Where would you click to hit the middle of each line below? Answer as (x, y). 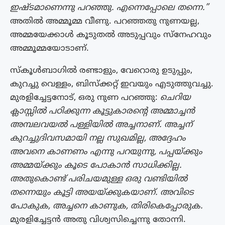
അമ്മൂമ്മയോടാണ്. (49, 48)
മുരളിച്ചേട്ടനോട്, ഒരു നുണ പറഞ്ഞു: (84, 98)
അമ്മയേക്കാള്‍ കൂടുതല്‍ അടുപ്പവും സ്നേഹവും (111, 35)
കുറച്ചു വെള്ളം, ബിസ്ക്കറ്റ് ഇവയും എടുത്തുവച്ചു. (112, 84)
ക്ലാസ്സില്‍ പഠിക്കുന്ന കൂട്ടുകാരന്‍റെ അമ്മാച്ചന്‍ (102, 111)
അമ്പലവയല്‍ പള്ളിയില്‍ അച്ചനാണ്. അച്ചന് (101, 125)
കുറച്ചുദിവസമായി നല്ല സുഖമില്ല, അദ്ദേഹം (98, 138)
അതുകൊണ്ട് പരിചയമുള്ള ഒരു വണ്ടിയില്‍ (99, 179)
